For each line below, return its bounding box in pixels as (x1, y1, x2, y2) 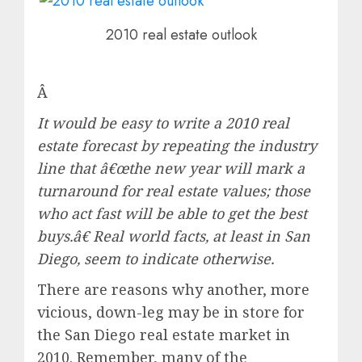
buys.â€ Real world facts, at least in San (37, 225, 310, 246)
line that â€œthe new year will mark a (37, 158, 305, 178)
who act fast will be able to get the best (37, 203, 307, 223)
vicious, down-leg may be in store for (37, 301, 305, 322)
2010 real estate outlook (105, 24, 257, 46)
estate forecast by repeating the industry (37, 135, 317, 155)
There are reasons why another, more (37, 279, 309, 299)
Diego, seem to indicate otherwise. (37, 248, 274, 268)
